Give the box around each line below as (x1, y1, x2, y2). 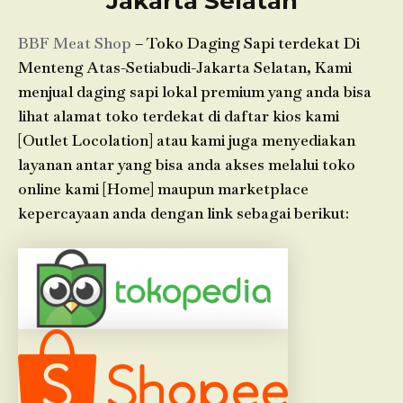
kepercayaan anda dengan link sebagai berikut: (18, 202, 349, 223)
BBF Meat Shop (18, 32, 131, 53)
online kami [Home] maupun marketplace (18, 178, 309, 199)
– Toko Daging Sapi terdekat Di (131, 32, 360, 53)
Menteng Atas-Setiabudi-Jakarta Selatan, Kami (18, 57, 352, 77)
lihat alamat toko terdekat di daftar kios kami (18, 105, 339, 126)
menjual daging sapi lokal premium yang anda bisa (18, 81, 372, 102)
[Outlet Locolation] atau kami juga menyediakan (18, 130, 355, 150)
